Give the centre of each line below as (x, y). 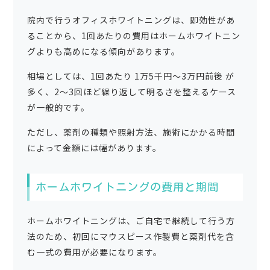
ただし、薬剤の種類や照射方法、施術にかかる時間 (131, 132)
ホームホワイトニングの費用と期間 (127, 187)
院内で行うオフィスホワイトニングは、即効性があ (131, 20)
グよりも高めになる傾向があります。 (103, 51)
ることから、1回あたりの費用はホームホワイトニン (133, 35)
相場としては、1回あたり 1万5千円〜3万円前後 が (130, 76)
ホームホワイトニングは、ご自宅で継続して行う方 (131, 220)
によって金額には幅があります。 (94, 147)
